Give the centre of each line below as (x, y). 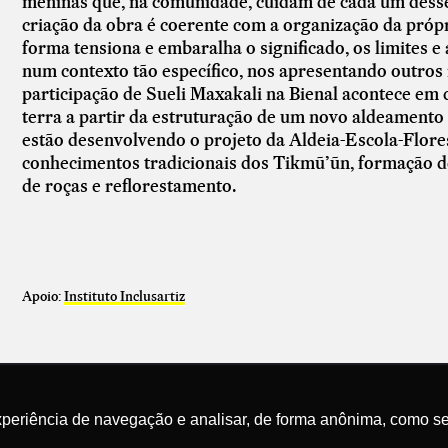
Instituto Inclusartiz (124, 295)
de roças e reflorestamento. (131, 185)
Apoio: (43, 295)
